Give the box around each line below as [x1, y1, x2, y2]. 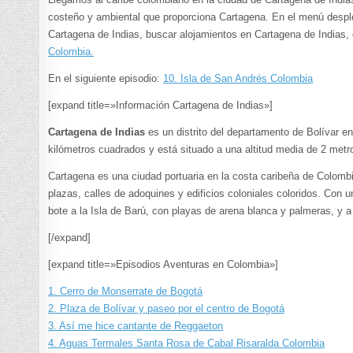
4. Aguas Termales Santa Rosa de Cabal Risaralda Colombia [48, 337, 325, 350]
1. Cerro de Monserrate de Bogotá [48, 285, 203, 298]
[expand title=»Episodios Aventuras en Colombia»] [48, 258, 279, 271]
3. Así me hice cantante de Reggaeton [48, 320, 224, 333]
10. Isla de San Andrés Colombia [163, 72, 314, 85]
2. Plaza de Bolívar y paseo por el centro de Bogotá [48, 303, 285, 315]
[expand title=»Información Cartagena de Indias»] [48, 99, 273, 112]
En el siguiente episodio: [48, 72, 164, 85]
